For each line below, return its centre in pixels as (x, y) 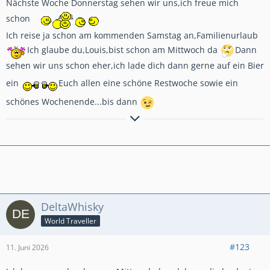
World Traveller (71, 221)
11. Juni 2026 (27, 247)
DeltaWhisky (72, 207)
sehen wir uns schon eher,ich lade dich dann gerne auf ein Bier (135, 65)
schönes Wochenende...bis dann (73, 102)
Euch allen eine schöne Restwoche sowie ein (148, 83)
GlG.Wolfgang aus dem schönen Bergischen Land (107, 121)
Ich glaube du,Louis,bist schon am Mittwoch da (124, 49)
